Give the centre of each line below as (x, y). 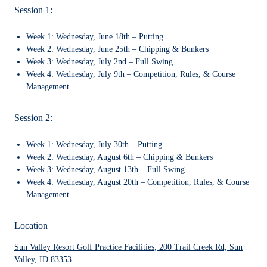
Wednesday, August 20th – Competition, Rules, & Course (153, 182)
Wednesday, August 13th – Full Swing (120, 170)
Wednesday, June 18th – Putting (110, 37)
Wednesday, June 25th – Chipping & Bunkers (132, 49)
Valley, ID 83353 (43, 260)
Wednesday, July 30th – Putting (108, 145)
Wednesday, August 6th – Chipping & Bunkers (133, 157)
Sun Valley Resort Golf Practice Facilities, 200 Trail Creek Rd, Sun (128, 247)
